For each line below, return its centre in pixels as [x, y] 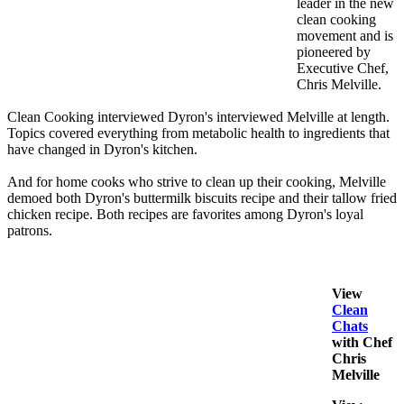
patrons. [30, 231]
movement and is [345, 36]
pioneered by [334, 52]
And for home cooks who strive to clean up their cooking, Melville [197, 182]
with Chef [362, 343]
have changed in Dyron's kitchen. [102, 150]
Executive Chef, [343, 69]
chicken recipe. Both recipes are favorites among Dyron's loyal [185, 215]
